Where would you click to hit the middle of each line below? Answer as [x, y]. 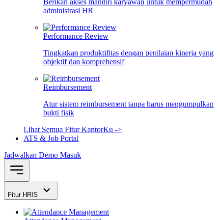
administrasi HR [68, 11]
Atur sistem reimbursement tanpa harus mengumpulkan [128, 104]
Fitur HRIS [24, 195]
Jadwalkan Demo [32, 155]
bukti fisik [59, 113]
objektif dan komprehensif [84, 62]
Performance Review [76, 36]
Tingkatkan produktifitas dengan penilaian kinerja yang [128, 53]
